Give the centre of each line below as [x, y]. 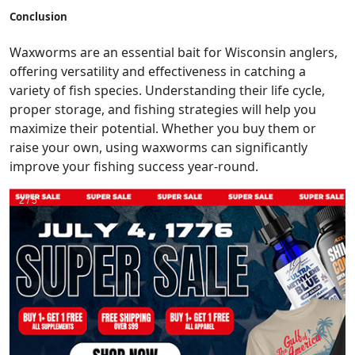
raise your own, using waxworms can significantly [158, 147]
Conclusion [38, 17]
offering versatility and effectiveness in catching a [158, 71]
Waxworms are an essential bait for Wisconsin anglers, [174, 52]
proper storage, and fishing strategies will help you [163, 109]
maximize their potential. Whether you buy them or [163, 128]
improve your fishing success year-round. [134, 166]
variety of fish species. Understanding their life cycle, [167, 90]
